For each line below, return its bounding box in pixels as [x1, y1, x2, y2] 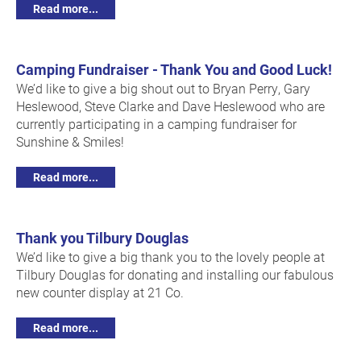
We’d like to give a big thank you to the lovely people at [16, 248, 325, 266]
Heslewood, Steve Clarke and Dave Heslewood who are [16, 98, 325, 115]
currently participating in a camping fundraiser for [16, 115, 297, 133]
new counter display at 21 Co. [16, 284, 184, 301]
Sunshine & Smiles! [16, 133, 124, 151]
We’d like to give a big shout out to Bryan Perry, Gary [16, 80, 310, 98]
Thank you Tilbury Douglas [16, 228, 189, 248]
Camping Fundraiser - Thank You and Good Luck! [16, 60, 332, 80]
